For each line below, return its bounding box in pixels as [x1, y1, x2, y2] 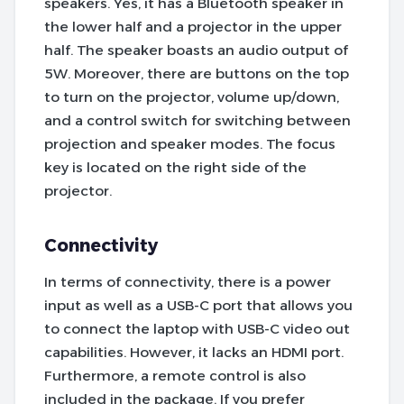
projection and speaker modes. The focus [44, 135, 335, 153]
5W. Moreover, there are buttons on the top [44, 65, 349, 83]
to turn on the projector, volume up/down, [44, 88, 339, 106]
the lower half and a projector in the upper [44, 18, 342, 36]
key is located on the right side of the [44, 159, 307, 177]
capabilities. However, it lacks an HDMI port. [44, 344, 344, 362]
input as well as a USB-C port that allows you [44, 297, 353, 315]
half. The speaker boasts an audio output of [44, 41, 348, 60]
